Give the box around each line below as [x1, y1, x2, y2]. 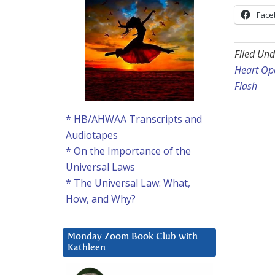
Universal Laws [66, 160, 135, 174]
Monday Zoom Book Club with [68, 232, 198, 242]
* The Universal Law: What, [66, 176, 190, 190]
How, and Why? [66, 192, 136, 206]
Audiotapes [66, 128, 118, 142]
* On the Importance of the [66, 144, 191, 158]
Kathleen [68, 243, 106, 253]
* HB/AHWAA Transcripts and [66, 112, 202, 126]
